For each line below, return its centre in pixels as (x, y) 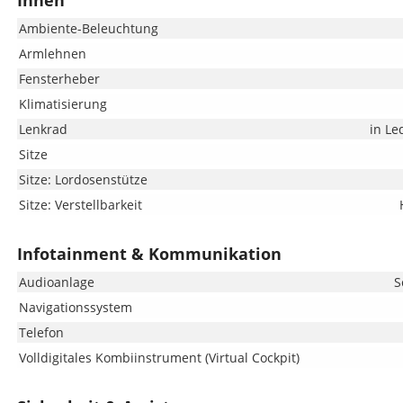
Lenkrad (43, 129)
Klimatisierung (63, 104)
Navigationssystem (75, 307)
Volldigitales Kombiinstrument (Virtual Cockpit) (159, 358)
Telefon (41, 332)
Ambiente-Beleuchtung (88, 28)
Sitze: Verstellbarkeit (80, 205)
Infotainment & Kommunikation (149, 254)
